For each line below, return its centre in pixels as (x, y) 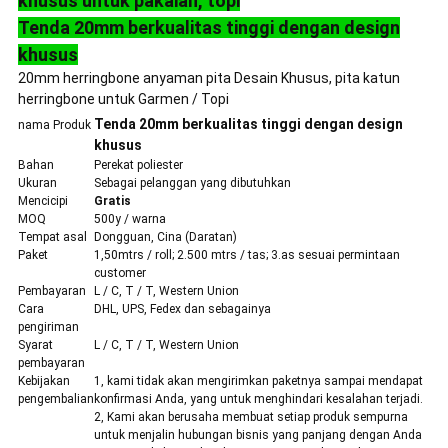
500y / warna (129, 219)
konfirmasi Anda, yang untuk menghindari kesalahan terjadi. (258, 399)
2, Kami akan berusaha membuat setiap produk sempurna (250, 417)
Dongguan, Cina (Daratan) (165, 237)
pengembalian (55, 399)
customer (119, 273)
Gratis (112, 201)
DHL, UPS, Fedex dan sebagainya (182, 309)
